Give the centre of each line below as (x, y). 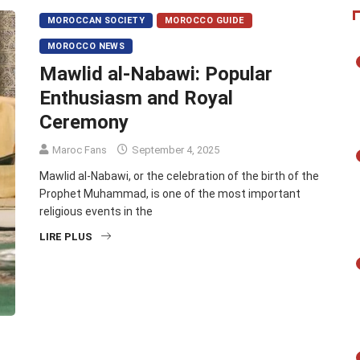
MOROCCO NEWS (86, 47)
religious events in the (96, 212)
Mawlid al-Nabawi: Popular (156, 74)
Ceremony (84, 123)
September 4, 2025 (174, 150)
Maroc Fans (80, 150)
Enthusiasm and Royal (136, 98)
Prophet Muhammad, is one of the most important (170, 194)
